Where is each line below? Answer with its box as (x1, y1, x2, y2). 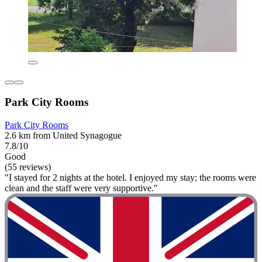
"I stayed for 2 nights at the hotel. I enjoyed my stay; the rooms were (5, 172, 256, 182)
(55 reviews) (5, 161, 51, 172)
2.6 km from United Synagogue (5, 130, 122, 140)
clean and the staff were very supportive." (5, 182, 158, 193)
